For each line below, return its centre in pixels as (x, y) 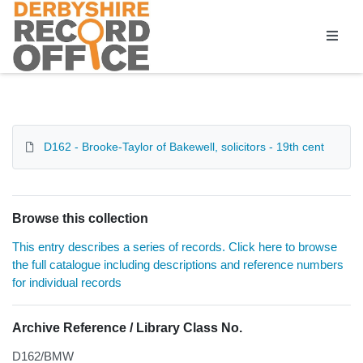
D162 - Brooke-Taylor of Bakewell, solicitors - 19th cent (184, 147)
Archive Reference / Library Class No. (127, 328)
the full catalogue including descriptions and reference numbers (178, 265)
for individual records (67, 283)
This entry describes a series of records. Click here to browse (175, 247)
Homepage (44, 9)
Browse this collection (80, 219)
